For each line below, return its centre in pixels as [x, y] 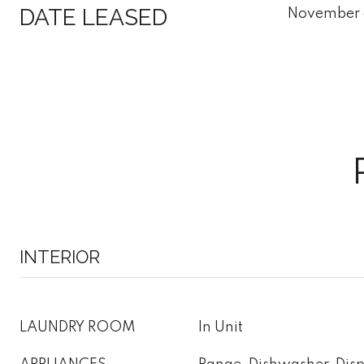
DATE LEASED [93, 17]
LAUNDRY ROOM [78, 327]
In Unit [221, 327]
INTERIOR [60, 257]
